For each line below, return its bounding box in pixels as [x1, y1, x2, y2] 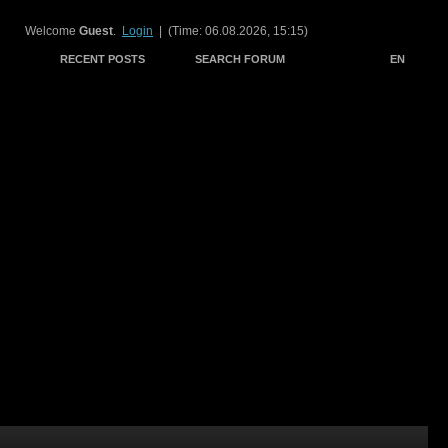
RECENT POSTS [60, 53, 145, 65]
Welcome [25, 24, 79, 38]
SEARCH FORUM [195, 53, 285, 65]
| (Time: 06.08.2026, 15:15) [153, 24, 308, 38]
